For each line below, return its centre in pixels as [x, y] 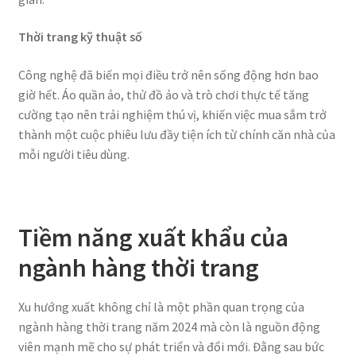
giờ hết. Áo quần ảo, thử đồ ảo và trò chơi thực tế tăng [163, 94]
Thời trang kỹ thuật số [80, 37]
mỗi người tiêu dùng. [74, 154]
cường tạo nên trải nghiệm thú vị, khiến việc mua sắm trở [172, 114]
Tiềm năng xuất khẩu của [153, 238]
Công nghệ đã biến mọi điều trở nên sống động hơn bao [168, 74]
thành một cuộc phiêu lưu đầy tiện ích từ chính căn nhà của [176, 134]
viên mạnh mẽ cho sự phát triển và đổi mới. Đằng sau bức [171, 346]
